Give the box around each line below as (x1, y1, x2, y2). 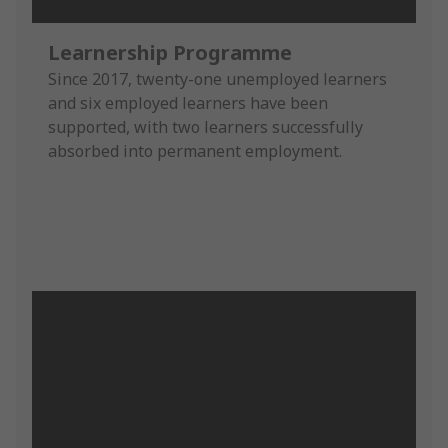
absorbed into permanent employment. (48, 139, 342, 162)
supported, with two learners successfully (48, 115, 363, 138)
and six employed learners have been (48, 91, 328, 114)
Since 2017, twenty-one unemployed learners (48, 67, 387, 90)
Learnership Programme (48, 38, 292, 66)
